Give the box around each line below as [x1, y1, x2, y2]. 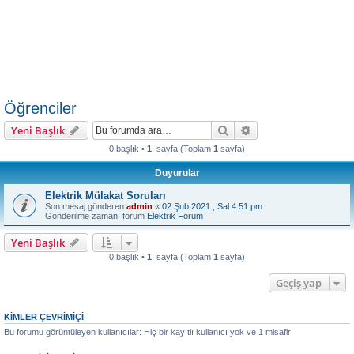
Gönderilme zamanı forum [45, 211, 147, 220]
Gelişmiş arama [252, 122, 329, 137]
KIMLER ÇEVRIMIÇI [4, 312, 84, 322]
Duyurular [154, 168, 200, 179]
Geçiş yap [276, 276, 322, 290]
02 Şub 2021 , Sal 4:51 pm [162, 201, 262, 211]
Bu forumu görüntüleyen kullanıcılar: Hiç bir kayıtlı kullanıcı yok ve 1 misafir [4, 327, 291, 337]
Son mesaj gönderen [45, 201, 126, 211]
